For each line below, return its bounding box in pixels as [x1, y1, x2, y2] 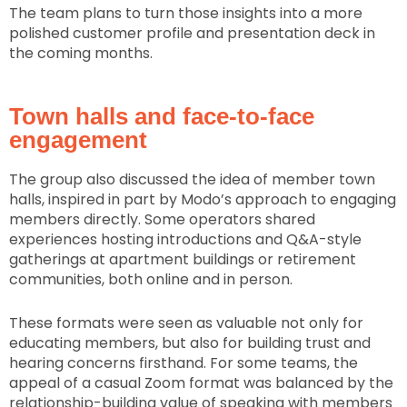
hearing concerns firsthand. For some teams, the [9, 352, 358, 373]
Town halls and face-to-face [9, 103, 314, 131]
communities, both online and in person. [9, 269, 293, 291]
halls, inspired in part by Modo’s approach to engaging [9, 189, 396, 211]
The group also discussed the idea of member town [9, 169, 375, 191]
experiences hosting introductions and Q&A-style [9, 229, 362, 251]
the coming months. [9, 42, 153, 64]
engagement [9, 126, 147, 154]
